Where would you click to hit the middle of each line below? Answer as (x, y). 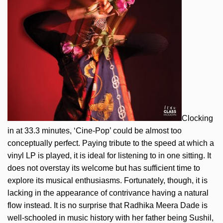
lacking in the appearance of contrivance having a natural (108, 193)
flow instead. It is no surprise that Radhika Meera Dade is (108, 205)
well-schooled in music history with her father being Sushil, (111, 218)
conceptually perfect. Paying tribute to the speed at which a (111, 143)
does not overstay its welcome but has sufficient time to (104, 168)
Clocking (197, 118)
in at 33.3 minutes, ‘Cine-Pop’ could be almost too (95, 131)
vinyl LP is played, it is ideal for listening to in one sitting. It (109, 156)
